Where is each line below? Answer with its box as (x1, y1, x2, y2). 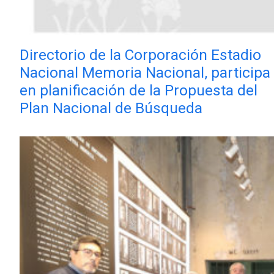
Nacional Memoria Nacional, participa (20, 63, 270, 81)
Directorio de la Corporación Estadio (20, 45, 261, 64)
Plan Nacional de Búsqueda (20, 98, 202, 117)
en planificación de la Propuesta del (20, 81, 257, 99)
